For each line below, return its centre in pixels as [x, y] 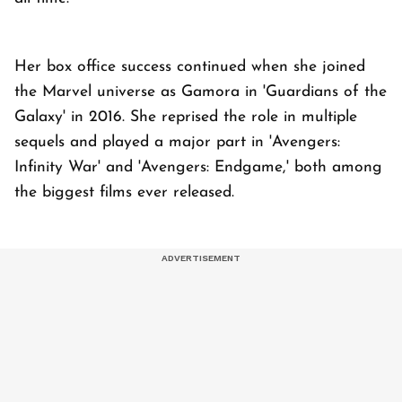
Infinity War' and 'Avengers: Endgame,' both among [198, 167]
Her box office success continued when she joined [190, 66]
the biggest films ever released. [124, 192]
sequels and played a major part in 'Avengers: [177, 142]
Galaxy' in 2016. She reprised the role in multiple [186, 117]
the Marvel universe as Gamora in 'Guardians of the [201, 92]
